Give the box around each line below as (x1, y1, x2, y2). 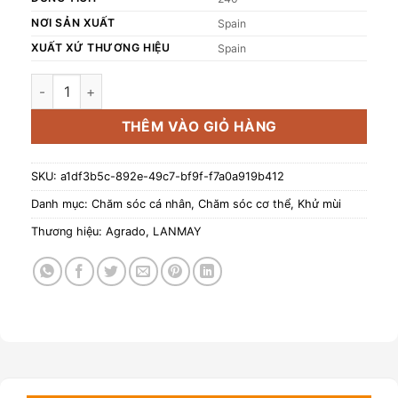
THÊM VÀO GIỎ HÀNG (121, 118, 277, 136)
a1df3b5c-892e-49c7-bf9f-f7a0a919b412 (60, 169, 284, 183)
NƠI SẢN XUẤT (31, 16, 115, 30)
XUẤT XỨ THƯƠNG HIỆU (31, 41, 171, 55)
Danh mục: (31, 196, 92, 211)
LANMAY (153, 224, 202, 238)
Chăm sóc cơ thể (198, 196, 291, 211)
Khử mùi (298, 196, 341, 211)
